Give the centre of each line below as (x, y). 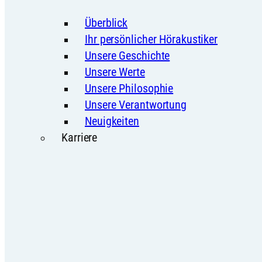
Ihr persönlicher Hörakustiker (151, 39)
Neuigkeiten (112, 121)
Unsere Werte (115, 72)
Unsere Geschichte (127, 56)
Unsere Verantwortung (136, 105)
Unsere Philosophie (129, 89)
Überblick (106, 23)
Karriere (80, 138)
